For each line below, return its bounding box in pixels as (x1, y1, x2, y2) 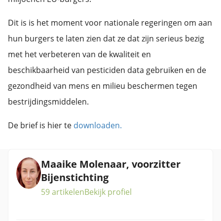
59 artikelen (41, 186, 84, 197)
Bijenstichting (41, 171, 109, 184)
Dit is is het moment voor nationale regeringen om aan (8, 17, 212, 28)
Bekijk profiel (84, 186, 132, 197)
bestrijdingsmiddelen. (8, 96, 89, 107)
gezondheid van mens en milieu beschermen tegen (8, 80, 197, 91)
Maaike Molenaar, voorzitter (41, 157, 181, 171)
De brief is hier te (8, 120, 74, 131)
